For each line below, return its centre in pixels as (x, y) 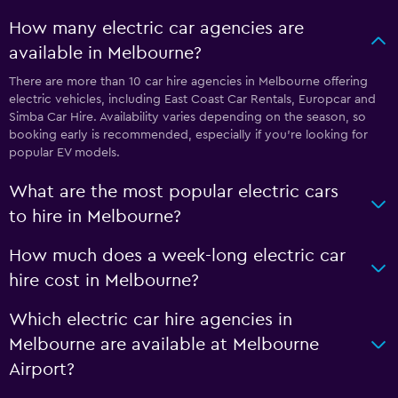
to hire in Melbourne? (95, 216)
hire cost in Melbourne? (104, 280)
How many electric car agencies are (156, 28)
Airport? (42, 369)
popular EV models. (64, 152)
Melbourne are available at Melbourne (164, 344)
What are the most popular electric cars (174, 191)
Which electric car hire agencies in (151, 319)
